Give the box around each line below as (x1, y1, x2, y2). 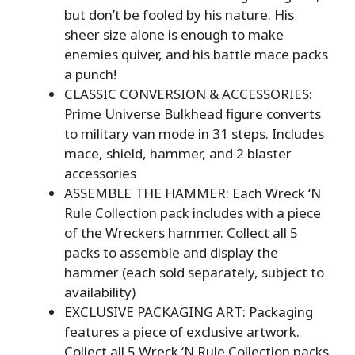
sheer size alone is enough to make (64, 25, 284, 44)
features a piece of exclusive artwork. (64, 322, 300, 341)
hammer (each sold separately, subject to (64, 262, 324, 281)
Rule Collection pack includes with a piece (64, 203, 321, 222)
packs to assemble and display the (64, 242, 278, 261)
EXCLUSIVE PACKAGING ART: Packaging (64, 302, 313, 321)
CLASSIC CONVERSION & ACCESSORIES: (64, 84, 312, 103)
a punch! (64, 64, 116, 83)
